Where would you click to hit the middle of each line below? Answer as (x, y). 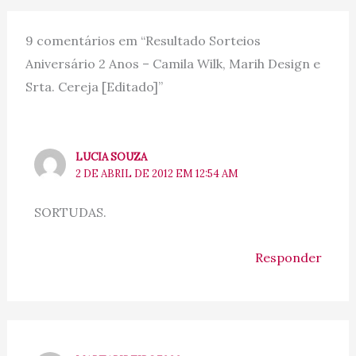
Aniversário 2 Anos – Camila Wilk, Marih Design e (173, 64)
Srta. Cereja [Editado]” (95, 87)
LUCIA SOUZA (112, 157)
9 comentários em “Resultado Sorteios (143, 41)
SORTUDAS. (70, 212)
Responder (289, 257)
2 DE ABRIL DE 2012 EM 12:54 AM (157, 173)
